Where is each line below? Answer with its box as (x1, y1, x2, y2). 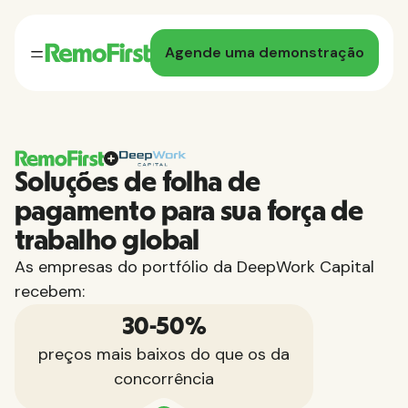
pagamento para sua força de (15, 197, 363, 226)
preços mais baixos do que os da (38, 342, 290, 365)
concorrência (114, 367, 214, 390)
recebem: (15, 280, 85, 302)
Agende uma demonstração (165, 43, 364, 62)
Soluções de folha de (15, 168, 260, 197)
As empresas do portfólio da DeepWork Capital (15, 256, 374, 278)
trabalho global (15, 226, 199, 255)
